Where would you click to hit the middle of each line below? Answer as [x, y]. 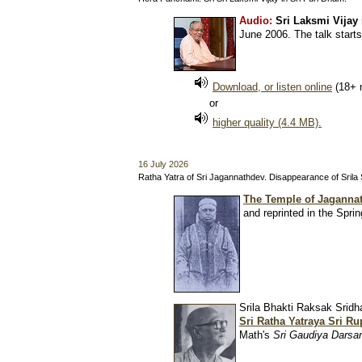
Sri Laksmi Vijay [317, 21]
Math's [256, 335]
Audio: [257, 21]
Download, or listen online [272, 87]
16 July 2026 [163, 164]
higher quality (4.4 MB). [267, 122]
